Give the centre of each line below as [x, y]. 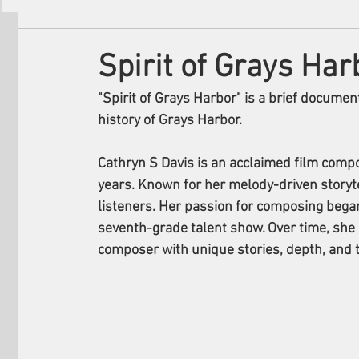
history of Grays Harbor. [170, 121]
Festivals [168, 44]
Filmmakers [81, 44]
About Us [247, 44]
